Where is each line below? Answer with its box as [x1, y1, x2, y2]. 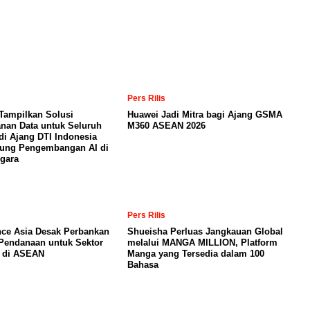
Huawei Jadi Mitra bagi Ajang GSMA [127, 109, 282, 120]
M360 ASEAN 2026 [127, 120, 206, 131]
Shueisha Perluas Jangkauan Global [127, 226, 283, 237]
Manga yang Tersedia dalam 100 [127, 248, 264, 259]
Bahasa [127, 259, 158, 270]
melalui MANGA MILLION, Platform [127, 237, 277, 248]
